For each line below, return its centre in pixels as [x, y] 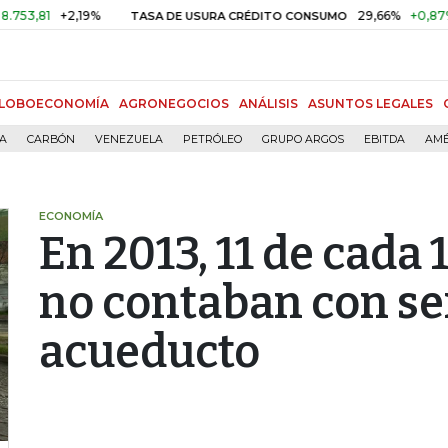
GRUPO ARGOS [303, 139]
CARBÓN [51, 139]
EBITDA [384, 139]
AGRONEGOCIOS [174, 103]
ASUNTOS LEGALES [370, 103]
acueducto [149, 352]
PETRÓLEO [212, 139]
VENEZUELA [129, 139]
